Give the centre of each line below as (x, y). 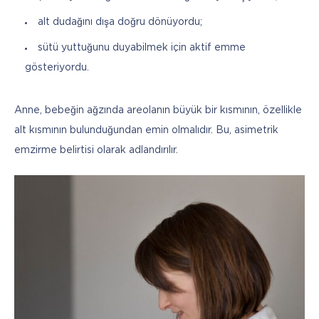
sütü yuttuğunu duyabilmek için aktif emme (142, 47)
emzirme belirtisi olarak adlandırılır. (96, 150)
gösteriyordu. (57, 67)
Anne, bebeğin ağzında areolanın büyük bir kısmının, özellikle (158, 110)
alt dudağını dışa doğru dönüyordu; (120, 22)
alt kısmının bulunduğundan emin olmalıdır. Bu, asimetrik (146, 130)
